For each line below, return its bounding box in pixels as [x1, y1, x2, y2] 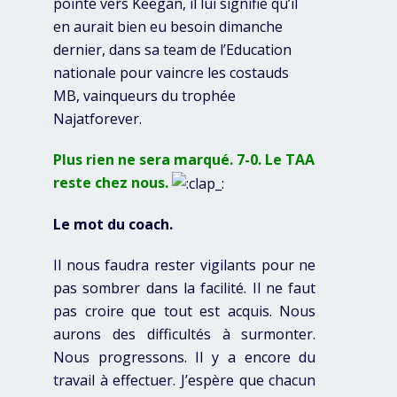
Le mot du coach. [53, 214, 173, 235]
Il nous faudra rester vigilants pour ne [53, 255, 316, 276]
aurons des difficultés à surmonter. [53, 324, 316, 345]
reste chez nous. [53, 172, 168, 192]
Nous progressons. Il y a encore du [53, 347, 316, 368]
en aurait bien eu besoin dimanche [53, 16, 283, 36]
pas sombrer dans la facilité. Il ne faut [53, 278, 316, 299]
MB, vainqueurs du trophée [53, 85, 236, 105]
